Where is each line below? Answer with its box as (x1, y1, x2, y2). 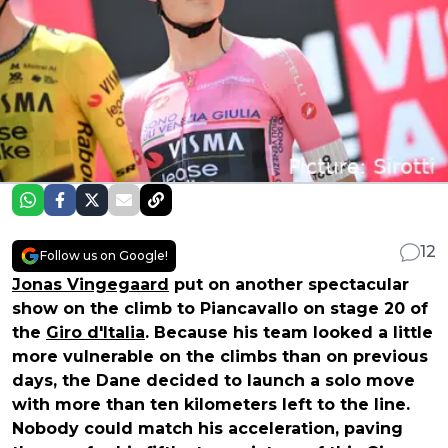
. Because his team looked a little (145, 322, 433, 342)
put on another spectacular (169, 274, 409, 294)
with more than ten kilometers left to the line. (12, 394, 410, 414)
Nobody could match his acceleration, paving (12, 418, 403, 438)
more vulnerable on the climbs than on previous (12, 346, 428, 366)
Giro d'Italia (46, 322, 145, 342)
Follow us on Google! (40, 247, 168, 263)
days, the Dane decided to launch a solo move (12, 370, 415, 390)
